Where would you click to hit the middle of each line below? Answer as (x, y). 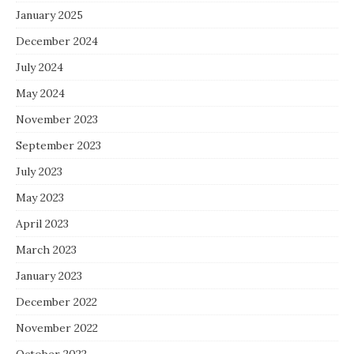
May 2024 (40, 94)
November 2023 (57, 120)
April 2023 (42, 224)
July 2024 (40, 68)
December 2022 (56, 302)
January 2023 (49, 276)
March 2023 (46, 250)
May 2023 (40, 198)
